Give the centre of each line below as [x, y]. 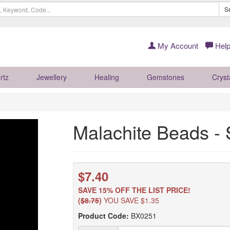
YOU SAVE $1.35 [130, 200]
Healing [107, 77]
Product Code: [103, 216]
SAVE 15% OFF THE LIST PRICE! [134, 190]
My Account [177, 45]
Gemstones [166, 77]
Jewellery [52, 77]
